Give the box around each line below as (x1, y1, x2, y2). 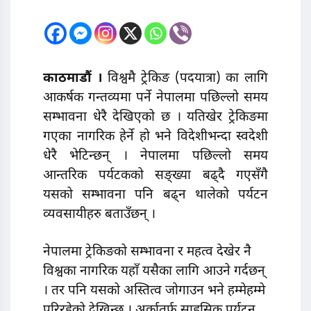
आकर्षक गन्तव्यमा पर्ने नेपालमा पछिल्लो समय (43, 90, 268, 108)
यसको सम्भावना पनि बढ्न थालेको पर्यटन (43, 187, 268, 205)
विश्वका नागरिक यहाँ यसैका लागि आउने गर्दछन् (43, 262, 265, 280)
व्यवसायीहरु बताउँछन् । (43, 206, 155, 224)
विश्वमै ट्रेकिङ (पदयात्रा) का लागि (102, 70, 269, 88)
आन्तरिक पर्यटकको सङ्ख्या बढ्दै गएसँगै (43, 167, 268, 185)
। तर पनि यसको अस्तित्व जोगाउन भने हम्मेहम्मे (43, 282, 265, 300)
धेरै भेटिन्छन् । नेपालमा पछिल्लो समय (43, 148, 268, 166)
